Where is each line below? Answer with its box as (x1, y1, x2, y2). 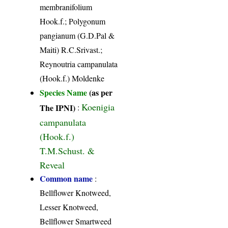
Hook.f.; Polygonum (40, 16, 106, 27)
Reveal (40, 159, 65, 170)
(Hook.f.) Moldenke (40, 73, 105, 84)
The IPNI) (40, 102, 76, 113)
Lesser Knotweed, (40, 202, 99, 213)
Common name (40, 173, 93, 185)
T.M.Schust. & (40, 145, 95, 156)
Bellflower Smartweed (40, 216, 112, 227)
